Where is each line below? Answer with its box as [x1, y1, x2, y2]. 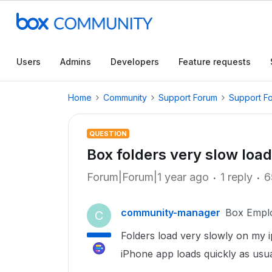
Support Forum [158, 92, 217, 103]
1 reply [220, 171, 253, 183]
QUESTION [89, 129, 127, 138]
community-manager [121, 206, 220, 219]
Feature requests [178, 56, 251, 67]
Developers [110, 56, 159, 67]
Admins [60, 56, 91, 67]
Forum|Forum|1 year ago [87, 171, 209, 183]
